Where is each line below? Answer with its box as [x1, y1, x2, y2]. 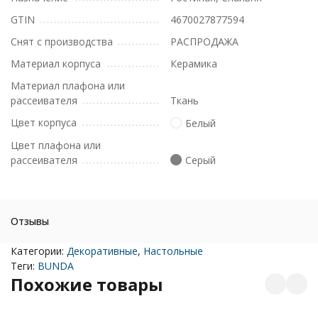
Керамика [170, 57, 217, 70]
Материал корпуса [11, 57, 101, 70]
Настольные [143, 243, 203, 258]
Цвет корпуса [11, 116, 77, 129]
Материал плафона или [11, 79, 125, 92]
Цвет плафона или [11, 138, 101, 152]
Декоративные [67, 243, 138, 258]
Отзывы [11, 214, 49, 228]
